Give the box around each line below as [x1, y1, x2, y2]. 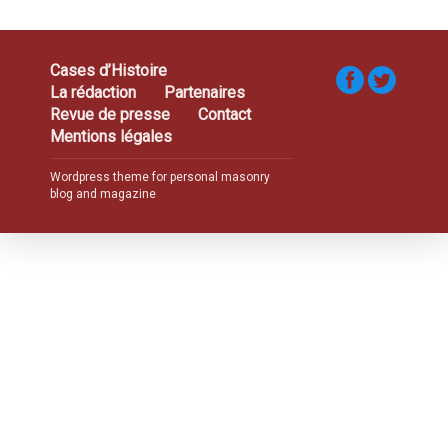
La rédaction [50, 83, 136, 103]
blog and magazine [50, 187, 156, 202]
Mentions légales [50, 127, 172, 147]
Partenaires [164, 83, 245, 103]
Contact [198, 105, 251, 125]
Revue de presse [50, 105, 170, 125]
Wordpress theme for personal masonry [50, 170, 270, 185]
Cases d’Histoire [50, 61, 167, 81]
